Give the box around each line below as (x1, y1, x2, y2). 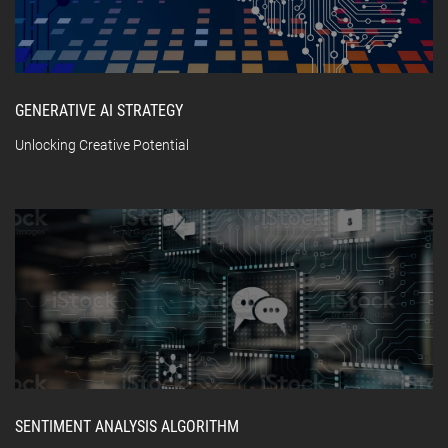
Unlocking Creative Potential (15, 137, 189, 154)
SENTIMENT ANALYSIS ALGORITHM (15, 417, 239, 437)
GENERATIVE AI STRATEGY (15, 101, 183, 121)
